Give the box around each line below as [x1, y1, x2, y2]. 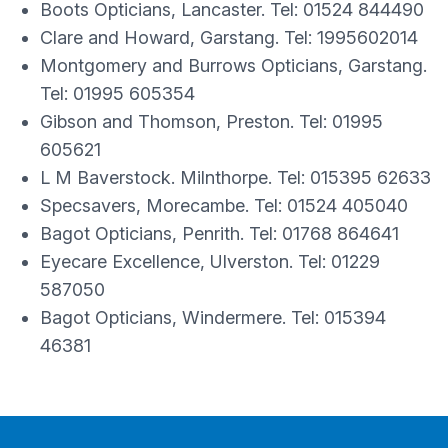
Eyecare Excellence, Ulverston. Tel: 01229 [40, 251, 380, 272]
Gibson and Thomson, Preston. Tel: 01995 [40, 111, 383, 132]
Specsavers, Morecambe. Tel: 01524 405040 [40, 195, 408, 216]
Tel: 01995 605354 [40, 83, 195, 104]
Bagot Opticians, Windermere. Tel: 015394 [40, 307, 386, 328]
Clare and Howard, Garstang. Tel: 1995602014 [40, 27, 418, 48]
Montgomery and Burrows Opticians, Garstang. [40, 55, 427, 76]
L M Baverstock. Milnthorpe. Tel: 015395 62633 [40, 167, 431, 188]
